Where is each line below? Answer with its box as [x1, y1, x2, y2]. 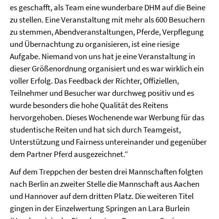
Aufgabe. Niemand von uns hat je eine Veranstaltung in [10, 51, 195, 62]
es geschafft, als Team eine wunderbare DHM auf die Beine [10, 2, 205, 13]
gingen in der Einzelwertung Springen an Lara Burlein [10, 203, 190, 214]
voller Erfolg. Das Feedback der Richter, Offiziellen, [10, 75, 179, 87]
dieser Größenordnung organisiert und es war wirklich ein [10, 63, 204, 74]
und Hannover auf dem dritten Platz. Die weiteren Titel [10, 191, 194, 202]
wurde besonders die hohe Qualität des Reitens [10, 100, 168, 111]
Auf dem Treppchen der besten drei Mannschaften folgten [10, 166, 203, 177]
